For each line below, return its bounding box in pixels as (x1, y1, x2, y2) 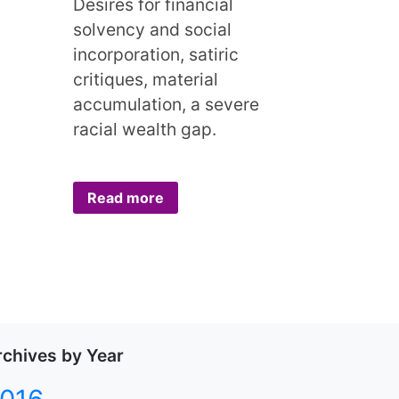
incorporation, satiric (72, 43, 239, 65)
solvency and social (72, 18, 232, 40)
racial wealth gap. (72, 118, 216, 140)
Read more (86, 188, 164, 207)
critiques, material (72, 68, 218, 90)
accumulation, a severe (72, 93, 259, 115)
